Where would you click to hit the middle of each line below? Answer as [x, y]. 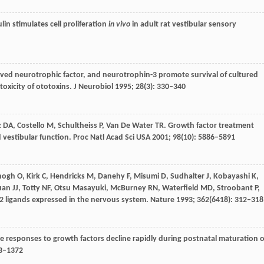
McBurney [128, 188]
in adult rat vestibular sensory [183, 24]
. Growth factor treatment [209, 126]
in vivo [119, 24]
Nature [162, 200]
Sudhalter [187, 176]
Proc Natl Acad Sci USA [112, 137]
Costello [31, 126]
